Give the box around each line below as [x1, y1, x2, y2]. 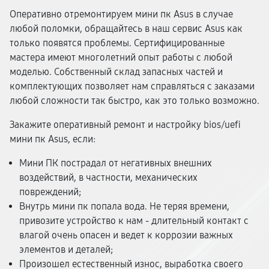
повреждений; [19, 186, 81, 198]
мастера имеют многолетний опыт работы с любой [10, 52, 232, 63]
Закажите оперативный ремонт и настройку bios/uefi [10, 119, 241, 130]
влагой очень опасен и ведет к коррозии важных [19, 229, 233, 241]
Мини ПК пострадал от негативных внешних [19, 157, 212, 169]
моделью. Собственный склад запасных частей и [10, 66, 223, 77]
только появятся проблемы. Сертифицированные [10, 37, 225, 49]
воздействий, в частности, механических [19, 172, 198, 183]
